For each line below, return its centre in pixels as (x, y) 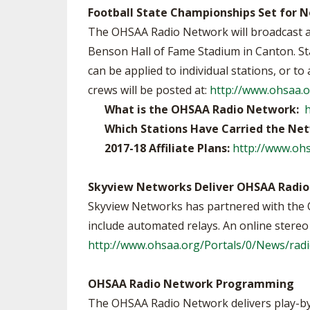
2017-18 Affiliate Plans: (160, 148)
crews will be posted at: (149, 90)
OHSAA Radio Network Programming (191, 284)
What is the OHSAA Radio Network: (195, 109)
